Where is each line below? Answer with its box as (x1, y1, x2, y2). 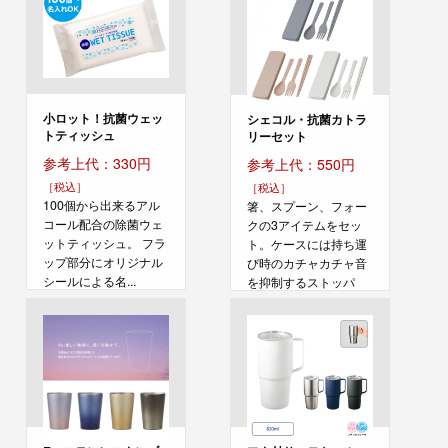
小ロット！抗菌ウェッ (43, 108, 164, 127)
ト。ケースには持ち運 (247, 235, 368, 254)
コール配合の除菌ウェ (43, 214, 164, 233)
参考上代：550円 (247, 154, 356, 175)
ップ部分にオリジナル (43, 252, 164, 271)
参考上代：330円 (43, 152, 152, 173)
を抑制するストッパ (247, 273, 356, 292)
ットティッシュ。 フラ (43, 233, 167, 252)
